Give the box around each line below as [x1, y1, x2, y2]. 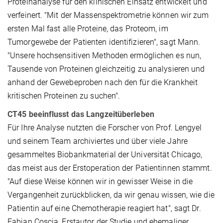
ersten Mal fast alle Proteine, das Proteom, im [7, 23, 168, 33]
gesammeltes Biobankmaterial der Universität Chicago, [7, 149, 203, 159]
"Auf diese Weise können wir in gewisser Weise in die [7, 176, 193, 186]
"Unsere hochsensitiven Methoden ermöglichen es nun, [7, 50, 202, 60]
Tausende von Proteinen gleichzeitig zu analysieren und [7, 64, 205, 74]
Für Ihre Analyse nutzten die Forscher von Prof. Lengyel [7, 122, 202, 132]
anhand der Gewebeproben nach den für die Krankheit [7, 77, 198, 87]
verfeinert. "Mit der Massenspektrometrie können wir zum [7, 10, 209, 20]
